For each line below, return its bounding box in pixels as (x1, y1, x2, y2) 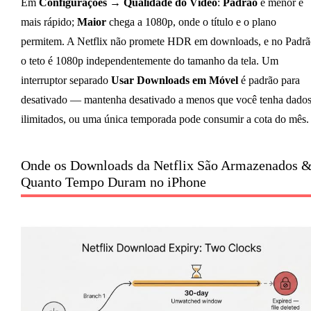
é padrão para (237, 74, 300, 87)
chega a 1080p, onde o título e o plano (106, 16, 276, 28)
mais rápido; (20, 16, 77, 28)
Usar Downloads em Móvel (110, 74, 238, 87)
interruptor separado (20, 74, 111, 87)
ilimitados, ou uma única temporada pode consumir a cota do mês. (20, 113, 309, 126)
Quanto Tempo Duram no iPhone (20, 174, 206, 190)
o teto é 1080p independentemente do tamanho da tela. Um (20, 55, 278, 67)
